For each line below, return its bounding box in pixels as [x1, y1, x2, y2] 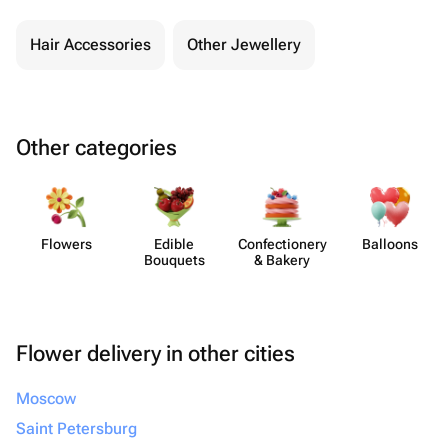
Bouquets [143, 252, 205, 268]
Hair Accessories [30, 35, 151, 54]
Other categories [16, 135, 177, 160]
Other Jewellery [187, 35, 301, 54]
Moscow [16, 389, 76, 408]
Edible [154, 236, 194, 252]
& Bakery [254, 252, 310, 268]
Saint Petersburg [16, 419, 137, 438]
